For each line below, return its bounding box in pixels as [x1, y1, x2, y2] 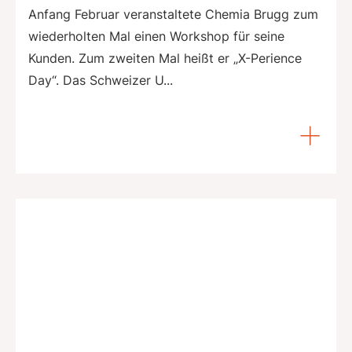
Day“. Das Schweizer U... [28, 71, 173, 88]
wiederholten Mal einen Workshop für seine [28, 27, 284, 44]
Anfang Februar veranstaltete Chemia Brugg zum [28, 5, 318, 22]
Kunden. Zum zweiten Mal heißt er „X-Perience [28, 49, 302, 66]
